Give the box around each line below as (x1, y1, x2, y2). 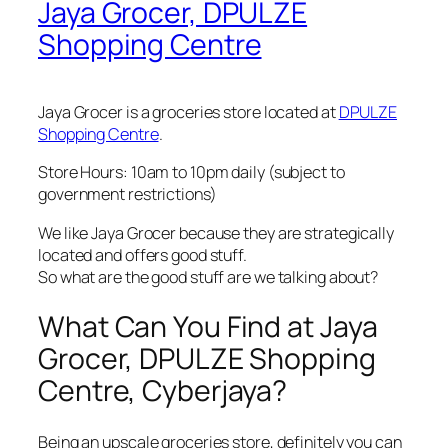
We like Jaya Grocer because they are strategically (38, 221, 394, 244)
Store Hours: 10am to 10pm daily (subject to (38, 161, 345, 184)
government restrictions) (38, 183, 217, 206)
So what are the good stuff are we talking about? (38, 265, 379, 288)
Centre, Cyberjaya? (38, 371, 288, 411)
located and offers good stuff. (38, 243, 247, 266)
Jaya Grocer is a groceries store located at (38, 101, 339, 124)
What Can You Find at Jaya (38, 307, 378, 347)
